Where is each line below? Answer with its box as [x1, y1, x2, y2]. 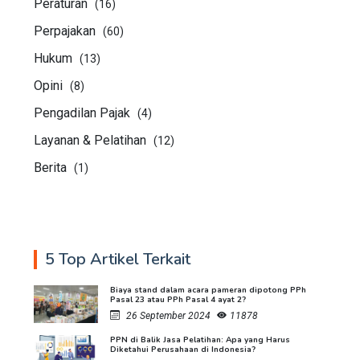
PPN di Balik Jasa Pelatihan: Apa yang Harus [110, 333, 290, 346]
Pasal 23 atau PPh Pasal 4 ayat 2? [110, 293, 246, 305]
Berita [34, 159, 70, 175]
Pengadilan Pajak [34, 104, 133, 121]
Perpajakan [34, 22, 99, 39]
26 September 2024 [126, 309, 211, 321]
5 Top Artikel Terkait [45, 247, 190, 270]
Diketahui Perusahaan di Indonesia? [110, 343, 256, 355]
